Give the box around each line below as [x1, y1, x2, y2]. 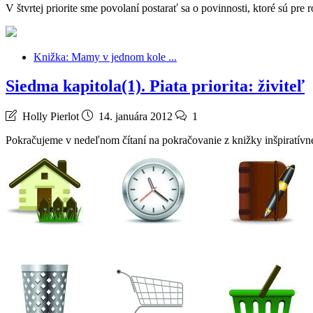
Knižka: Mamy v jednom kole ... [34, 50, 177, 63]
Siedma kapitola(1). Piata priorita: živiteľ [6, 77, 305, 96]
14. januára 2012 [99, 110, 173, 123]
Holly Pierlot [22, 110, 79, 123]
